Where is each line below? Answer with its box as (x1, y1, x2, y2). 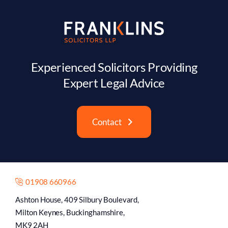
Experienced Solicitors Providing (31, 59, 197, 74)
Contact (92, 116, 122, 127)
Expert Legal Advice (63, 75, 165, 90)
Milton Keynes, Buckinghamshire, (15, 207, 125, 217)
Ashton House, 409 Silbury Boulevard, (15, 194, 139, 204)
